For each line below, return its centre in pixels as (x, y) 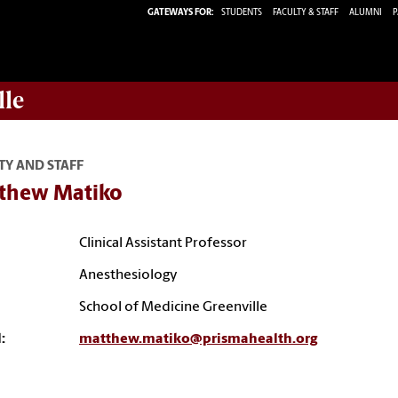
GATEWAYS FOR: (181, 12)
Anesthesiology (128, 275)
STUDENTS (243, 12)
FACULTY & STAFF (306, 12)
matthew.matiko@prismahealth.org (198, 339)
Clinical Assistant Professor (163, 243)
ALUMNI (366, 12)
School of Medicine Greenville (173, 307)
